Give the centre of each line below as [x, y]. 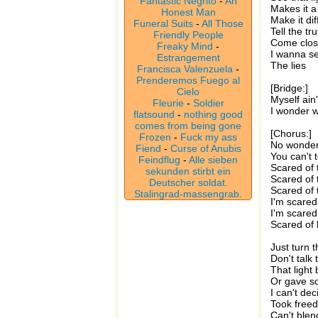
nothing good [213, 114]
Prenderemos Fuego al [188, 80]
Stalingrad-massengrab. [188, 194]
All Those [222, 23]
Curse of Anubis [205, 148]
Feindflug [159, 160]
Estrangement [188, 57]
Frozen [155, 137]
